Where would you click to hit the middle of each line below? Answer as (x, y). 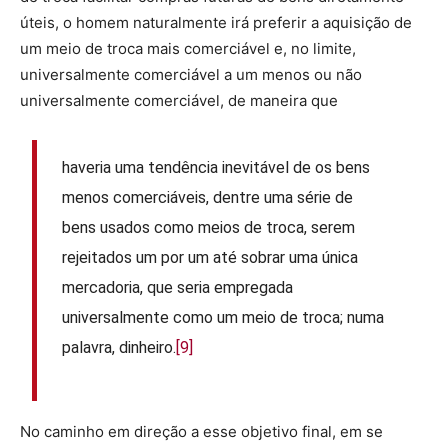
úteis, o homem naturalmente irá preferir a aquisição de (216, 22)
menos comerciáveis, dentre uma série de (208, 197)
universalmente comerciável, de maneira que (179, 100)
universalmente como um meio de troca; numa (223, 317)
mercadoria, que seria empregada (178, 287)
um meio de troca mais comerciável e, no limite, (188, 48)
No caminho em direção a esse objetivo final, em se (201, 431)
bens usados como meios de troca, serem (209, 227)
